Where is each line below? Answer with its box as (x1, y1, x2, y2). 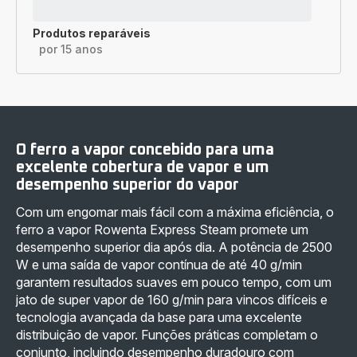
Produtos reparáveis (33, 25, 151, 40)
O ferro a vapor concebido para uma (16, 141, 274, 158)
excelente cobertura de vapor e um (16, 159, 269, 175)
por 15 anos (33, 41, 103, 56)
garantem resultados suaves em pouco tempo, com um (16, 273, 331, 290)
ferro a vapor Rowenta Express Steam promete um (16, 221, 308, 237)
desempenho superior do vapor (16, 176, 239, 193)
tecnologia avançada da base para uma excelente (16, 308, 302, 325)
